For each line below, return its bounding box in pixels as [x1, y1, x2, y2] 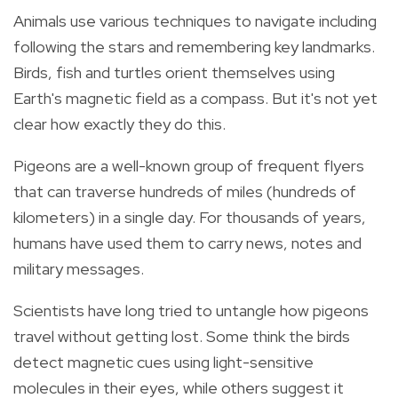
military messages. [13, 258, 144, 279]
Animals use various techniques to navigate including [13, 10, 377, 31]
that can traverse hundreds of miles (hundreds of [13, 180, 356, 202]
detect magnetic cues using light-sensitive [13, 351, 314, 372]
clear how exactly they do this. [13, 113, 226, 134]
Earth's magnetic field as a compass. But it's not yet [13, 87, 378, 108]
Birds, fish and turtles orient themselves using [13, 61, 335, 83]
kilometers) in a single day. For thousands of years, [13, 206, 366, 227]
